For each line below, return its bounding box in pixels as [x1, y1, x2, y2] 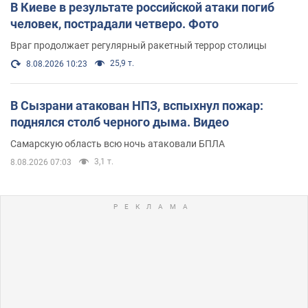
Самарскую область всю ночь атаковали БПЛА [10, 138, 225, 150]
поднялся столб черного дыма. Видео [10, 115, 229, 130]
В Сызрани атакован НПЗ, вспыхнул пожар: [10, 98, 263, 113]
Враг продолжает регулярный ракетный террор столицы [10, 40, 267, 52]
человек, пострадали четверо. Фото [10, 16, 219, 32]
